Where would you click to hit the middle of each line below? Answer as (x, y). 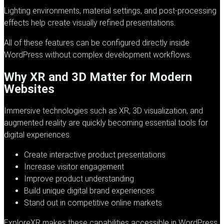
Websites (29, 89)
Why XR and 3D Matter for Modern (98, 77)
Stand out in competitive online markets (93, 202)
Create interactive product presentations (95, 154)
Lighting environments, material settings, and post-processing (110, 10)
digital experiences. (37, 134)
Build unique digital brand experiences (89, 190)
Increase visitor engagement (74, 166)
